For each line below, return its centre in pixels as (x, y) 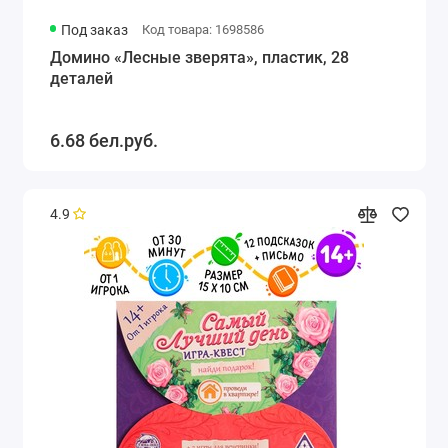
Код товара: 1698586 (202, 29)
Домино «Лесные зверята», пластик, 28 (199, 57)
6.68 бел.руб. (103, 140)
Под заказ (95, 29)
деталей (81, 78)
